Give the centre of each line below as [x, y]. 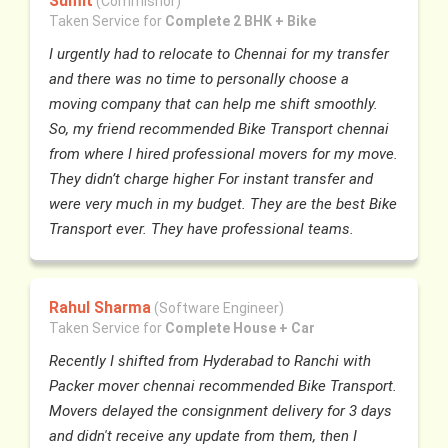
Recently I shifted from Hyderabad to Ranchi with [210, 361]
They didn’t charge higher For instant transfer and [211, 178]
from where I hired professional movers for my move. [224, 153]
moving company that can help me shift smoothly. [214, 103]
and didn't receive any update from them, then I [203, 436]
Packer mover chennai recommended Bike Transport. [223, 386]
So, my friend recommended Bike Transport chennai [219, 128]
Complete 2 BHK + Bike [241, 20]
